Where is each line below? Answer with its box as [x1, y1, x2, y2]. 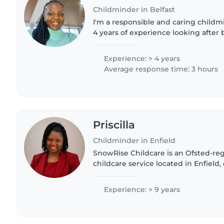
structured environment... [93, 179, 186, 189]
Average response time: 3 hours [102, 64, 218, 73]
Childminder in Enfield [93, 135, 176, 145]
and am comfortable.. [93, 48, 170, 58]
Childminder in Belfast [93, 4, 175, 14]
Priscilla [93, 118, 135, 131]
